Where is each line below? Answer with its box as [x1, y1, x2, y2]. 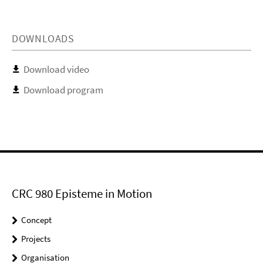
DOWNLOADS [12, 31, 75, 45]
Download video [23, 62, 89, 76]
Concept [21, 214, 52, 225]
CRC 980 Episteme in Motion [12, 185, 152, 201]
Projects [21, 232, 50, 244]
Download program [23, 83, 103, 96]
